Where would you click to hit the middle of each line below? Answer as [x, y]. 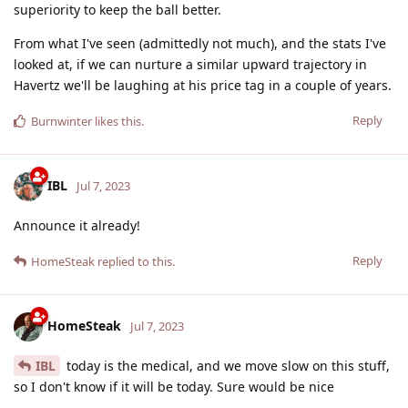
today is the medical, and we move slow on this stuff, [226, 365]
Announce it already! [77, 225]
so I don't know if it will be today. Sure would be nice [174, 386]
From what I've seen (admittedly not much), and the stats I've [200, 43]
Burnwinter [61, 121]
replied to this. [135, 261]
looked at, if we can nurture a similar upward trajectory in [190, 64]
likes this [117, 121]
